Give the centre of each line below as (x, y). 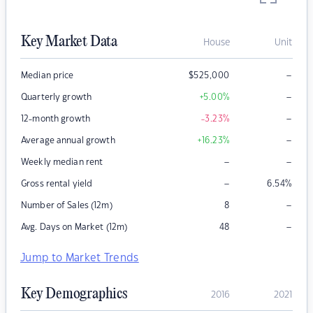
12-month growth (56, 119)
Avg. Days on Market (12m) (74, 227)
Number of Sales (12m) (67, 206)
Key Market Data (69, 42)
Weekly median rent (62, 162)
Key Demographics (74, 294)
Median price (48, 76)
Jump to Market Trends (80, 259)
